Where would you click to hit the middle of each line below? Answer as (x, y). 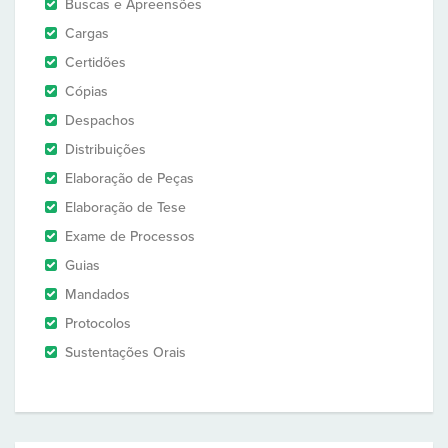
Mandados (97, 294)
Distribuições (105, 149)
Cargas (87, 33)
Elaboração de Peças (129, 178)
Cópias (86, 91)
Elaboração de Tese (125, 207)
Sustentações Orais (125, 352)
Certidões (95, 62)
